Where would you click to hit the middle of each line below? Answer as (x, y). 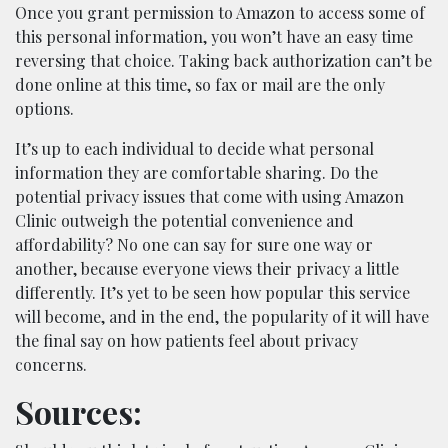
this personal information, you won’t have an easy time (214, 36)
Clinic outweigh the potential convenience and (184, 220)
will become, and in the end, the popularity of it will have (222, 316)
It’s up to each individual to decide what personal (194, 148)
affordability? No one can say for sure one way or (194, 244)
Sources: (78, 411)
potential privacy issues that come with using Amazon (209, 196)
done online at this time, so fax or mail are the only (200, 84)
